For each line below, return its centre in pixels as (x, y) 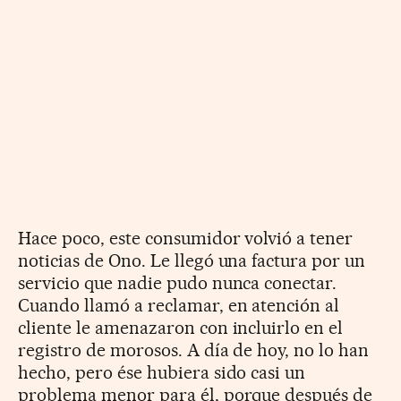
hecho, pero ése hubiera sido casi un (162, 372)
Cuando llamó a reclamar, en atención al (179, 305)
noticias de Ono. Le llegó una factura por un (192, 260)
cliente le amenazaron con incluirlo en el (181, 327)
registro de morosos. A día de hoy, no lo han (194, 350)
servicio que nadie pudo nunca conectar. (178, 282)
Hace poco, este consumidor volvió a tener (186, 238)
